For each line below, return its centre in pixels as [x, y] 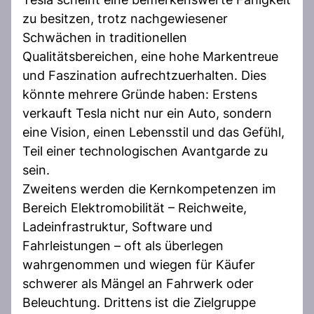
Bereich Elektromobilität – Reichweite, [135, 207]
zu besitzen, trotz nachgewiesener [125, 18]
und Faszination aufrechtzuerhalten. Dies [144, 75]
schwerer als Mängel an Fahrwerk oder [138, 283]
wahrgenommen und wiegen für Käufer [139, 264]
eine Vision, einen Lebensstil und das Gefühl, [153, 132]
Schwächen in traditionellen [105, 37]
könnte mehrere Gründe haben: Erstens [140, 94]
